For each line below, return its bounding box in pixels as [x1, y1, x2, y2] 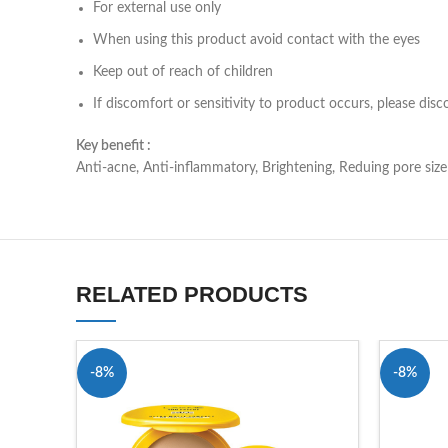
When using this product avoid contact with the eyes [93, 32, 420, 47]
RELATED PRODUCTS [76, 281, 308, 307]
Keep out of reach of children [93, 64, 273, 79]
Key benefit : [76, 138, 151, 153]
